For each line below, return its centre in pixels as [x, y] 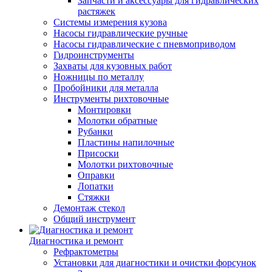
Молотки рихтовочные [125, 164]
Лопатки [96, 186]
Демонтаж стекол [89, 208]
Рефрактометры [86, 252]
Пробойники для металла [106, 88]
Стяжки [94, 197]
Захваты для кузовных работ [113, 66]
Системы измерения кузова [110, 22]
